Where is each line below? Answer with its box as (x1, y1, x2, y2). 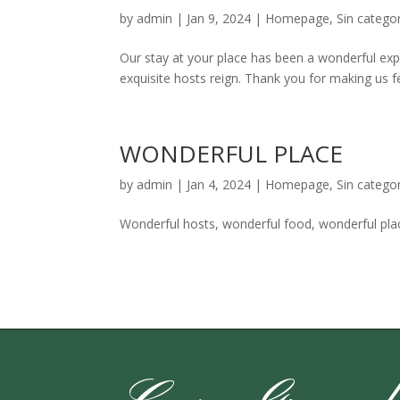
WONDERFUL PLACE (120, 137, 344, 170)
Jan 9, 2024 (187, 9, 252, 27)
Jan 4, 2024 (187, 175, 252, 193)
